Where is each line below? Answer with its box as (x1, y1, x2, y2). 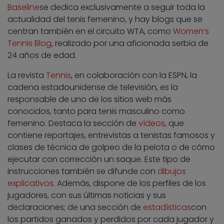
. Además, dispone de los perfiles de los (53, 177, 206, 189)
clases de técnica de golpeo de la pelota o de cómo (7, 141, 215, 153)
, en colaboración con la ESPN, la (71, 69, 197, 81)
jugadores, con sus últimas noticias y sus (7, 189, 166, 201)
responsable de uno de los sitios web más (7, 93, 171, 105)
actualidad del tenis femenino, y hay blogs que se (7, 13, 202, 25)
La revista (7, 69, 46, 81)
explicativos (7, 177, 53, 189)
